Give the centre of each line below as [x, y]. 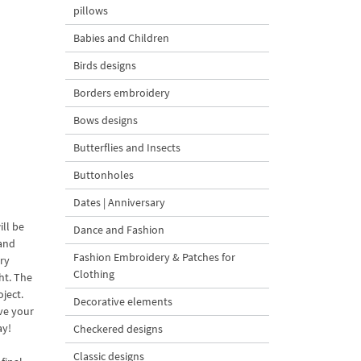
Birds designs [105, 65]
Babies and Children [121, 38]
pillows [91, 10]
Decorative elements [123, 301]
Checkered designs [118, 329]
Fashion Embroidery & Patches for [154, 257]
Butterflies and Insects [127, 147]
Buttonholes [104, 175]
